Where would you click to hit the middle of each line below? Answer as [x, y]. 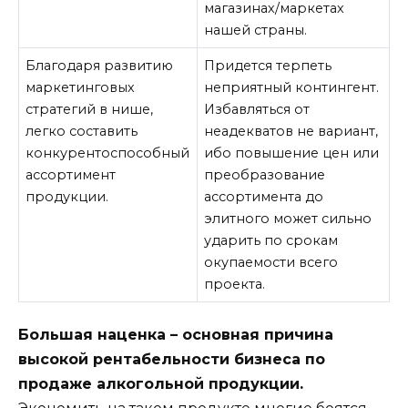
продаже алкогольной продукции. [161, 383]
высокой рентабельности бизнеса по [172, 359]
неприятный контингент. [292, 88]
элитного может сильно [288, 219]
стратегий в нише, [90, 110]
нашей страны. [256, 31]
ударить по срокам [271, 241]
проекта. [235, 285]
